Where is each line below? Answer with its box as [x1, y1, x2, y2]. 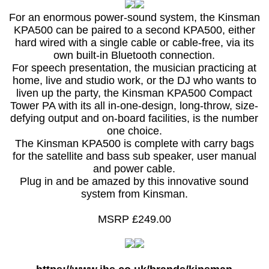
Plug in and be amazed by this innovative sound [20, 175, 249, 188]
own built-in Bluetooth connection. [53, 49, 216, 62]
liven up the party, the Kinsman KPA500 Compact [16, 87, 253, 100]
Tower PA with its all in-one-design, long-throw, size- [10, 100, 259, 112]
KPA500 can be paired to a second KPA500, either [13, 24, 255, 37]
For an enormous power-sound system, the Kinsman [8, 11, 260, 24]
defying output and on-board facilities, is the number [10, 112, 259, 125]
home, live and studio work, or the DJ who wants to [12, 74, 256, 87]
